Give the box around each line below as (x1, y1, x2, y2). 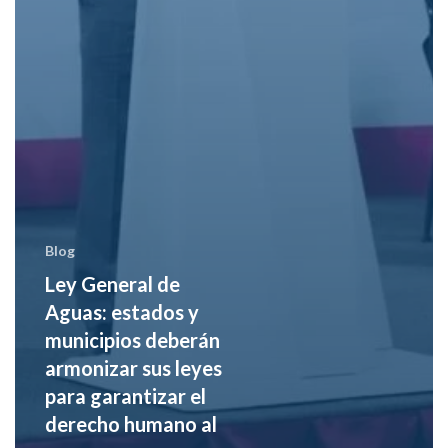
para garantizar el (44, 383, 206, 408)
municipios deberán (44, 327, 220, 352)
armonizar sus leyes (44, 355, 222, 380)
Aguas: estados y (44, 299, 199, 324)
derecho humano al (44, 411, 217, 436)
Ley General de (44, 271, 180, 296)
